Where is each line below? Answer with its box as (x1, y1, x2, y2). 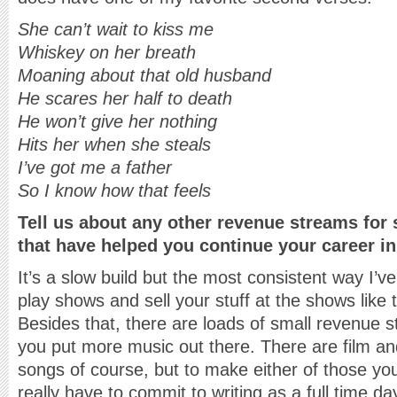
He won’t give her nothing (18, 112, 217, 131)
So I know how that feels (18, 181, 211, 200)
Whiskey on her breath (18, 43, 196, 62)
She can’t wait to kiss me (18, 19, 214, 39)
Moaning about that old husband (18, 66, 271, 85)
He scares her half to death (18, 89, 232, 108)
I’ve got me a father (18, 158, 172, 177)
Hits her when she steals (18, 135, 211, 154)
